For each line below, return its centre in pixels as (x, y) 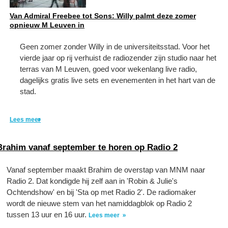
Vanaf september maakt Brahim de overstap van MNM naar (106, 170)
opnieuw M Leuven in (47, 25)
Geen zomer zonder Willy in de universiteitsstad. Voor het (115, 47)
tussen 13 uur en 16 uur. (48, 215)
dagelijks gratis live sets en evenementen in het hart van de (118, 80)
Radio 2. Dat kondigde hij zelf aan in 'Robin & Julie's (92, 181)
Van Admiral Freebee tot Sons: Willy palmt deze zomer (103, 16)
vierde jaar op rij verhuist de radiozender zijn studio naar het (118, 58)
